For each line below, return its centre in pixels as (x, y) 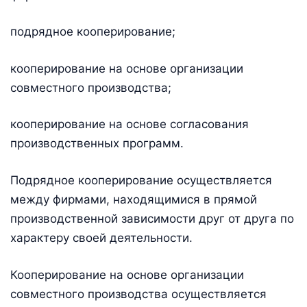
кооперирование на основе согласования (130, 124)
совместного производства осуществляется (138, 294)
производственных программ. (97, 144)
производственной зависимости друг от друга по (152, 219)
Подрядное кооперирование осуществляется (141, 181)
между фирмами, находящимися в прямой (134, 200)
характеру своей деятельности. (101, 238)
